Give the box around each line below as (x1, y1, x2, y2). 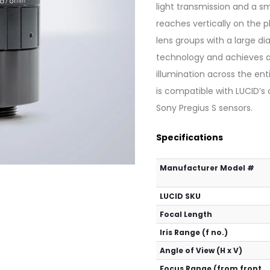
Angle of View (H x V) (160, 245, 243, 256)
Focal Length (160, 209, 213, 220)
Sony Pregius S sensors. (156, 102, 253, 115)
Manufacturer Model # (160, 163, 255, 174)
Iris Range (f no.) (160, 227, 228, 238)
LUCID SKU (160, 191, 201, 202)
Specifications (156, 131, 224, 144)
